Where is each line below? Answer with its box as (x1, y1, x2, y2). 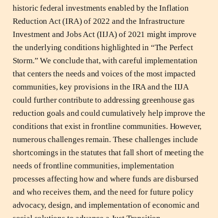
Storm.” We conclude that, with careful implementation (12, 55, 198, 65)
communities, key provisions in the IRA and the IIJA (12, 82, 189, 91)
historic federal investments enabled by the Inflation (12, 3, 189, 13)
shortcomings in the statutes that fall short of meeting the (12, 147, 204, 157)
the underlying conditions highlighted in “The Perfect (12, 42, 193, 52)
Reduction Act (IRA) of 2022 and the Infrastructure (12, 16, 185, 26)
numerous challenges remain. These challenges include (12, 134, 198, 144)
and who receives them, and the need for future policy (12, 187, 194, 197)
